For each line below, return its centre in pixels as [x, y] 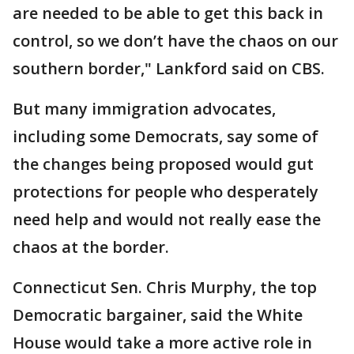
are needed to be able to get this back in [168, 13]
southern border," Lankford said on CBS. [169, 68]
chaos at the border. [91, 247]
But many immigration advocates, [144, 108]
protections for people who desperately [166, 191]
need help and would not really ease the [167, 219]
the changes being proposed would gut [163, 164]
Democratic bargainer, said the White [158, 314]
